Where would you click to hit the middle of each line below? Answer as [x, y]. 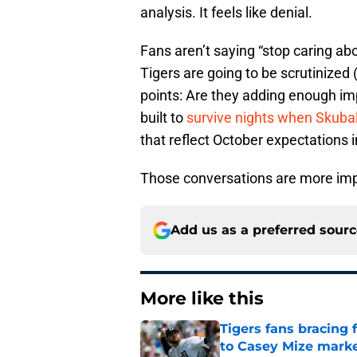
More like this [202, 299]
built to [163, 118]
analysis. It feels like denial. [226, 13]
